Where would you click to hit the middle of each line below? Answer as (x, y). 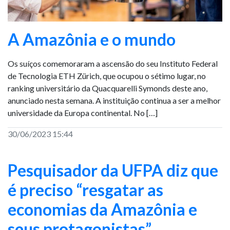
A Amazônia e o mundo (92, 39)
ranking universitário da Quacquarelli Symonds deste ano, (108, 88)
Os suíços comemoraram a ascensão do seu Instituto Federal (113, 63)
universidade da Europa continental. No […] (83, 113)
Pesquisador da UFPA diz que (113, 170)
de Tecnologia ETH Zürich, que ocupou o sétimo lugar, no (107, 76)
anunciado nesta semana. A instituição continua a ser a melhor (114, 100)
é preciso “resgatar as (85, 190)
